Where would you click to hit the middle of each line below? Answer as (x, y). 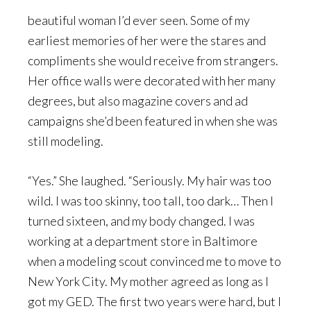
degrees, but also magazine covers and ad (138, 101)
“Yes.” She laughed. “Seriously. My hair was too (150, 180)
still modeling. (66, 141)
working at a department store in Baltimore (143, 241)
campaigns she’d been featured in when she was (153, 121)
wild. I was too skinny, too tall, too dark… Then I (151, 201)
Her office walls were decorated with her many (152, 81)
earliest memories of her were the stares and (147, 40)
